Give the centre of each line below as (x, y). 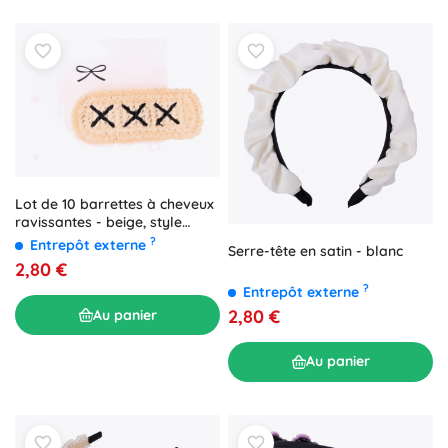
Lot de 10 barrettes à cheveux (114, 204)
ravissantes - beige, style (98, 222)
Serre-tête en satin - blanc (315, 250)
